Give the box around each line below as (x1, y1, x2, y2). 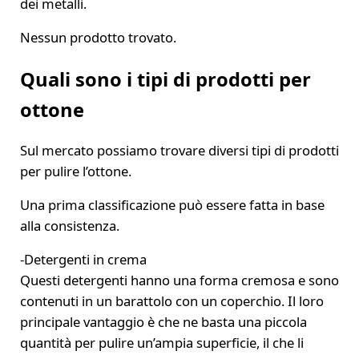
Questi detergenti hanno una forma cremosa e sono (19, 271, 339, 290)
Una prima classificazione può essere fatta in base (19, 196, 325, 215)
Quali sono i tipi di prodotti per (19, 66, 311, 92)
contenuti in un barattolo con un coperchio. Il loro (19, 292, 324, 311)
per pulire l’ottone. (19, 162, 131, 181)
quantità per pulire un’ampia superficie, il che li (19, 333, 304, 353)
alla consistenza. (19, 216, 119, 236)
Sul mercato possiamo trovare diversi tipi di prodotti (19, 141, 339, 160)
